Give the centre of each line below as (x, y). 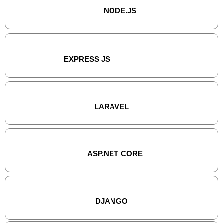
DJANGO (111, 201)
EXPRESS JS (87, 59)
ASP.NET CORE (115, 154)
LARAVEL (111, 107)
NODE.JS (120, 11)
